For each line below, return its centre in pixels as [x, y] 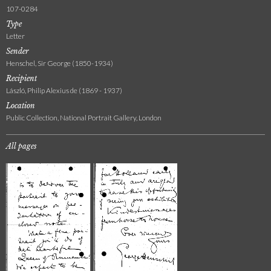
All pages [21, 146]
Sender [18, 51]
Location [21, 106]
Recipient [21, 78]
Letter [15, 36]
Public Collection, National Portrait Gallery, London [84, 118]
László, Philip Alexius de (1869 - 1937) [64, 90]
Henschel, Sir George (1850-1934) [60, 63]
